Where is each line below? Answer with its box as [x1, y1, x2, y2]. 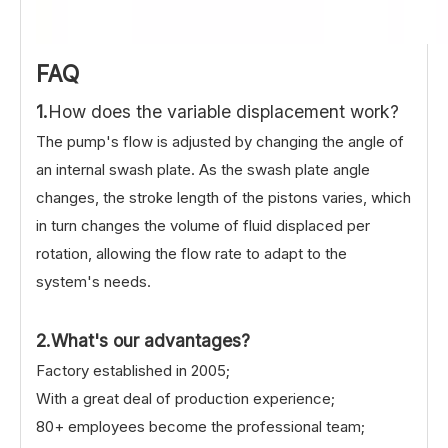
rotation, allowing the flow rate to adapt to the [36, 243, 347, 263]
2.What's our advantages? [36, 329, 250, 351]
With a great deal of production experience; [36, 388, 335, 408]
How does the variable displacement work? [48, 100, 399, 122]
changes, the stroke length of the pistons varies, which [36, 187, 411, 207]
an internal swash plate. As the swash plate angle [36, 159, 370, 179]
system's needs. [36, 271, 151, 291]
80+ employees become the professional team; [36, 416, 365, 436]
